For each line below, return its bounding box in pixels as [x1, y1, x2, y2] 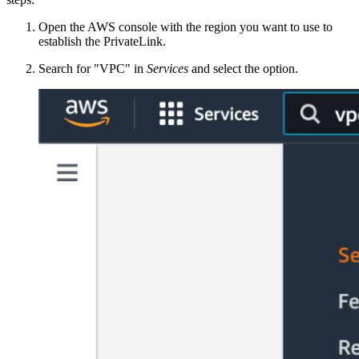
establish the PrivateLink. [38, 34, 166, 49]
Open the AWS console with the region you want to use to [38, 20, 333, 34]
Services [147, 62, 188, 76]
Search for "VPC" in [38, 62, 147, 76]
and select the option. [188, 62, 298, 76]
